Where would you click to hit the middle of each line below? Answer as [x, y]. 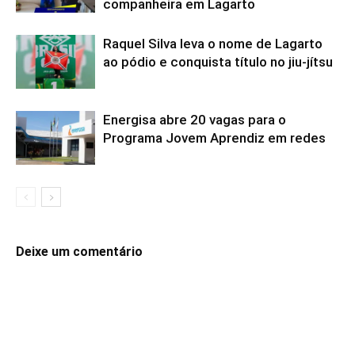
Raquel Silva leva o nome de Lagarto [213, 43]
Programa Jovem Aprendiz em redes [214, 137]
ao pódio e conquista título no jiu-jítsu [218, 61]
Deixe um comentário [79, 251]
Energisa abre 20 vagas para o [195, 119]
